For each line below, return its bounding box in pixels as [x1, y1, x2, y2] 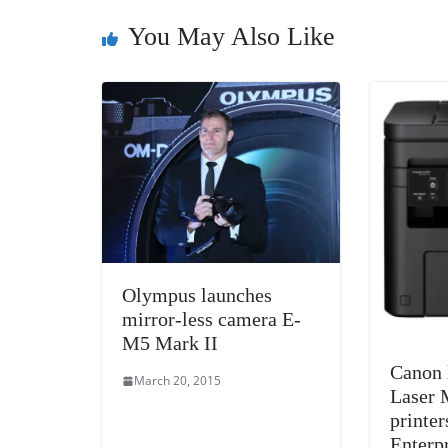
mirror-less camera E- [122, 308, 301, 331]
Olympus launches [122, 284, 272, 307]
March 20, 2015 [134, 372, 221, 390]
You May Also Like [128, 21, 335, 51]
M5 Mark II [122, 332, 218, 355]
